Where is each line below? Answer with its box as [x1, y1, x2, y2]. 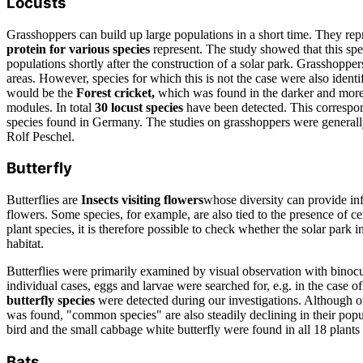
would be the [6, 85, 76, 100]
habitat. [6, 237, 44, 251]
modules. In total [6, 100, 95, 114]
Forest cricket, [76, 85, 155, 100]
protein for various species [6, 41, 150, 56]
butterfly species [6, 293, 95, 308]
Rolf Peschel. [6, 129, 75, 143]
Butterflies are [6, 193, 81, 207]
